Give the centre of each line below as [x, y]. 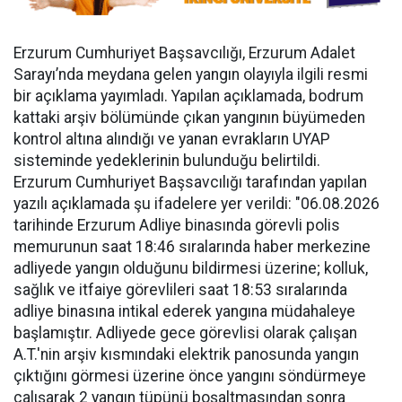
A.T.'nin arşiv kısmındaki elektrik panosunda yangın [186, 354]
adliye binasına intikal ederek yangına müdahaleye [184, 311]
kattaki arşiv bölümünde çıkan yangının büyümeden [189, 118]
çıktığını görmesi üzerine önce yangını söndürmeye [190, 376]
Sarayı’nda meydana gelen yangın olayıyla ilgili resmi [191, 74]
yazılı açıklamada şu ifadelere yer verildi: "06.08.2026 [197, 204]
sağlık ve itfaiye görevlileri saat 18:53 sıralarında [180, 290]
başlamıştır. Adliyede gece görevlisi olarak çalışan [185, 333]
